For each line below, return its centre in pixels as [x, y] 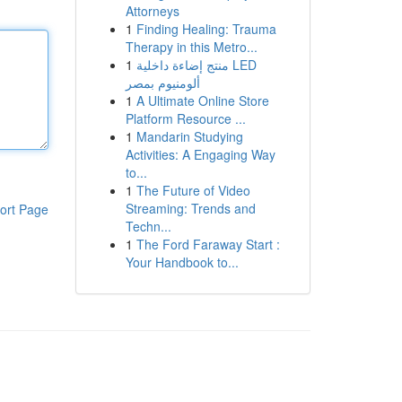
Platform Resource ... [185, 118]
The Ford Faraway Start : [208, 244]
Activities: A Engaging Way [200, 154]
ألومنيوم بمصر [162, 83]
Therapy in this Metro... [191, 47]
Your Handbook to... [182, 262]
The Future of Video [193, 190]
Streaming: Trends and [190, 208]
